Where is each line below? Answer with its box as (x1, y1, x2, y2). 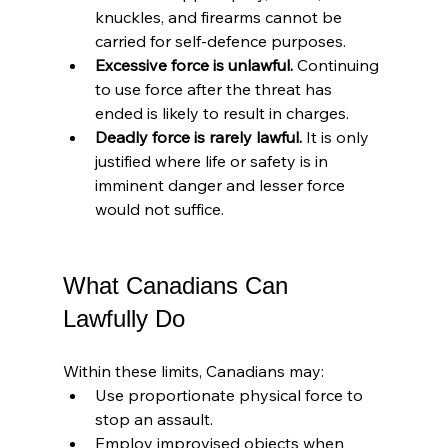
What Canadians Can (62, 272, 295, 300)
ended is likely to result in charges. (94, 103, 349, 124)
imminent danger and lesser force (94, 175, 349, 196)
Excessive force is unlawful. (94, 55, 293, 76)
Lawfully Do (62, 305, 185, 333)
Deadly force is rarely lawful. (94, 127, 302, 148)
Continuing (292, 55, 383, 76)
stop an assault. (94, 409, 213, 430)
